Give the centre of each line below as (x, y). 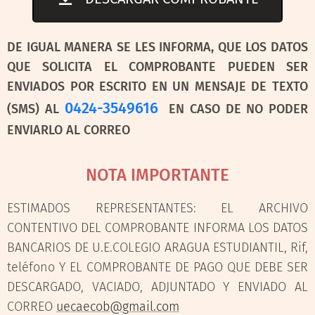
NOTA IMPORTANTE (157, 175)
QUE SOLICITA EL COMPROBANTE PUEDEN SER (157, 66)
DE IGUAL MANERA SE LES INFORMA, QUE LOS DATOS (157, 47)
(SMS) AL (36, 109)
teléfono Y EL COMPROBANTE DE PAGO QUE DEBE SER (157, 267)
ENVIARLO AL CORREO (69, 130)
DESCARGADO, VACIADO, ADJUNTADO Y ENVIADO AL (157, 287)
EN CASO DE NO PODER (233, 109)
